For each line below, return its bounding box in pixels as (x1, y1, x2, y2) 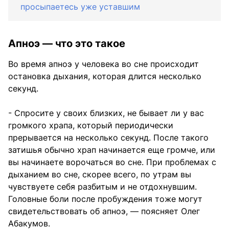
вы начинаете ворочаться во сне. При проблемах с (8, 156, 216, 167)
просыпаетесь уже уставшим (20, 1, 140, 12)
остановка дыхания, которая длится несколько (8, 71, 201, 81)
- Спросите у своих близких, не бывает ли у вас (8, 107, 204, 118)
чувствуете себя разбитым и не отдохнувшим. (8, 181, 197, 192)
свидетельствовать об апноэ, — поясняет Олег (8, 205, 200, 216)
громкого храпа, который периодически (8, 120, 173, 130)
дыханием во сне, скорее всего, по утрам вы (8, 169, 191, 179)
